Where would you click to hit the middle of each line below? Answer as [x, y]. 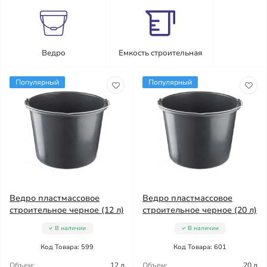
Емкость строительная [160, 53]
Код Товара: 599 [67, 247]
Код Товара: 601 [200, 247]
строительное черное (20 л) [200, 210]
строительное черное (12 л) [67, 210]
